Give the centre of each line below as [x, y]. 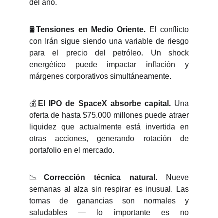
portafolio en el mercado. [72, 150]
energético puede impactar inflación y [109, 64]
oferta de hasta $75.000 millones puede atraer [109, 115]
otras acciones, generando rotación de [109, 138]
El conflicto [167, 29]
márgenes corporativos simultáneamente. [100, 76]
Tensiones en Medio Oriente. [91, 29]
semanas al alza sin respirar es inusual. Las [109, 189]
